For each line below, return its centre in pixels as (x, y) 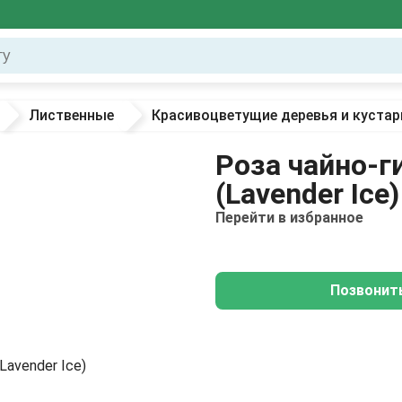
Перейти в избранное (289, 218)
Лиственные (71, 115)
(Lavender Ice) (307, 194)
